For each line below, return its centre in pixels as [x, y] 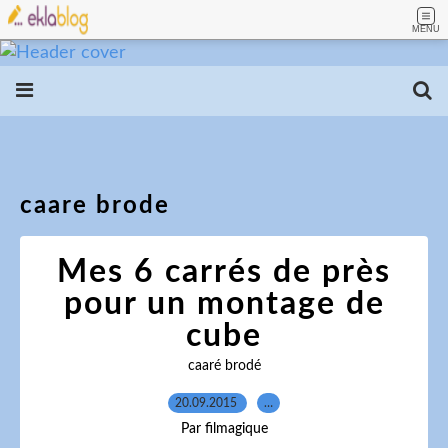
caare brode [95, 206]
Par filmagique [224, 429]
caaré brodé [224, 366]
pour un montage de [224, 304]
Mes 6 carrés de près [224, 272]
